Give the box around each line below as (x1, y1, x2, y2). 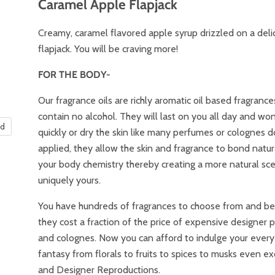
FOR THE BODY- (38, 68, 111, 80)
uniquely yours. (38, 174, 101, 186)
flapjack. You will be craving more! (38, 42, 179, 55)
